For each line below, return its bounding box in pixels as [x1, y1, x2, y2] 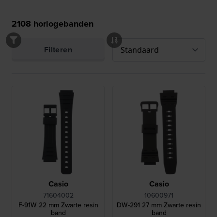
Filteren [44, 44, 73, 56]
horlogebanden [31, 17, 93, 31]
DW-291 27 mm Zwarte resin [117, 200, 201, 211]
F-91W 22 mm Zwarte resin [18, 200, 98, 211]
